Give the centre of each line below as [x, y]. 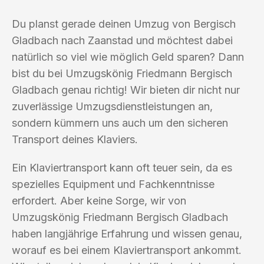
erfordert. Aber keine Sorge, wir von [99, 200]
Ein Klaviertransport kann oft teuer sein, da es [122, 167]
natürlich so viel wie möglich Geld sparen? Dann [128, 57]
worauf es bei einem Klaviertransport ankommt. [127, 250]
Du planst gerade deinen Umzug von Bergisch [124, 24]
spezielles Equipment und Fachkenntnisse [113, 184]
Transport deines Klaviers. [75, 139]
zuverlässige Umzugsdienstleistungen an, [112, 106]
